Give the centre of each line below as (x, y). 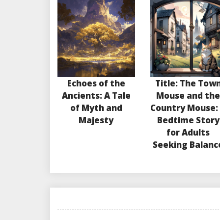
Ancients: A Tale (96, 96)
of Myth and (96, 108)
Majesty (96, 120)
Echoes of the (96, 83)
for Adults (188, 133)
